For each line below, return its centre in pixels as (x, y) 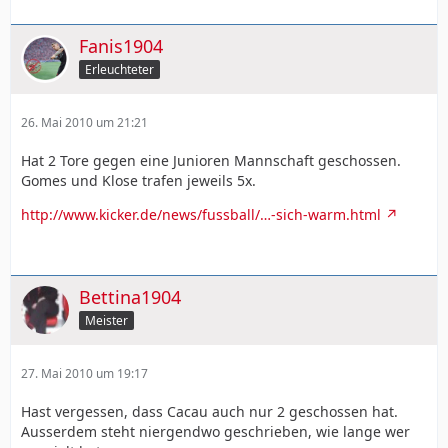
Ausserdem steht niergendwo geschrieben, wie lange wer (215, 431)
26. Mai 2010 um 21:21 (84, 122)
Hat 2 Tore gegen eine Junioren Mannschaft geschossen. (211, 160)
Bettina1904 (130, 296)
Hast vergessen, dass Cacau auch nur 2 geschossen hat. (209, 411)
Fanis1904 (121, 45)
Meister (106, 320)
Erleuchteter (119, 69)
